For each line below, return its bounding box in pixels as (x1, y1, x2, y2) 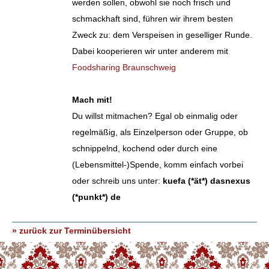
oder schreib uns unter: (72, 176, 163, 186)
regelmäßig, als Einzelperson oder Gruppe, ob (72, 127, 248, 137)
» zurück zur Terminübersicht (12, 226, 131, 235)
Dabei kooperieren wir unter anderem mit (72, 46, 228, 56)
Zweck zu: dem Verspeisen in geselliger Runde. (72, 30, 252, 40)
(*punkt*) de (72, 192, 121, 202)
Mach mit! (72, 95, 112, 104)
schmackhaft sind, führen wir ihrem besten (72, 14, 233, 23)
